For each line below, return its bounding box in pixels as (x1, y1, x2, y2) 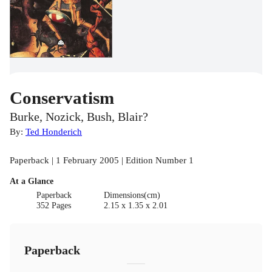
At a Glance (10, 176, 53, 186)
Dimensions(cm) (103, 190, 160, 200)
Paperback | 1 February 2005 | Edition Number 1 (10, 154, 194, 165)
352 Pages (36, 200, 72, 210)
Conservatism (10, 87, 114, 107)
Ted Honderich (25, 126, 82, 137)
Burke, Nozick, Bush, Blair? (10, 110, 148, 123)
